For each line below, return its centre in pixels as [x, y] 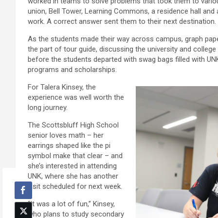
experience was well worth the [76, 98]
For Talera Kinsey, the [62, 87]
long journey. [48, 108]
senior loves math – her [66, 136]
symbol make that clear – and [75, 156]
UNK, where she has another [73, 176]
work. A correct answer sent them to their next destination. [122, 22]
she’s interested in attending [72, 166]
